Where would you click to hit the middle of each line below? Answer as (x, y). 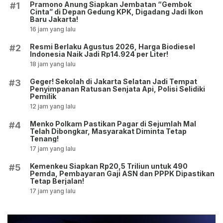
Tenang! (44, 139)
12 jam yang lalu (53, 107)
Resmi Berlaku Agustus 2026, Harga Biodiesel (112, 47)
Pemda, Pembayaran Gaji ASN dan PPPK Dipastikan (122, 174)
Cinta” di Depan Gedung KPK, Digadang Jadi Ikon (116, 12)
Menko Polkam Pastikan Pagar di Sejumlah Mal (113, 124)
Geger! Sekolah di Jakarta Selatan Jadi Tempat (113, 82)
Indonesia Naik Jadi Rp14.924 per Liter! (99, 54)
